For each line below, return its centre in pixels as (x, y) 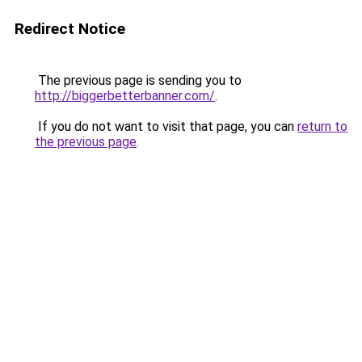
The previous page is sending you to (138, 80)
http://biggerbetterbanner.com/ (125, 96)
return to (322, 126)
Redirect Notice (70, 29)
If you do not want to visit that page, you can (166, 126)
